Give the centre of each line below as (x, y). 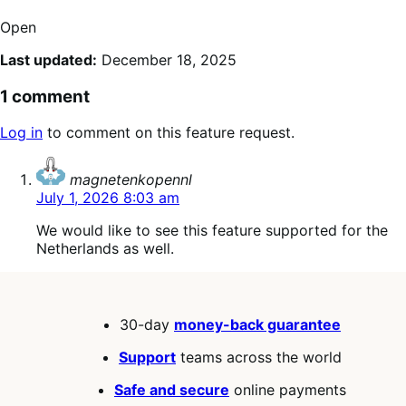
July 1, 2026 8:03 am (108, 198)
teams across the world (259, 358)
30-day (147, 325)
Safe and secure (172, 390)
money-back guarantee (257, 325)
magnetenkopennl (131, 180)
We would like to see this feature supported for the (212, 231)
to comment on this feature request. (169, 133)
